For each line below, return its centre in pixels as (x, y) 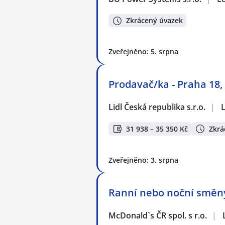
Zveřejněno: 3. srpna (143, 160)
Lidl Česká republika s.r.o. (157, 107)
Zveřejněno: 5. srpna (143, 52)
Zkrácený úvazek (154, 21)
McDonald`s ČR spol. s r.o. (158, 215)
